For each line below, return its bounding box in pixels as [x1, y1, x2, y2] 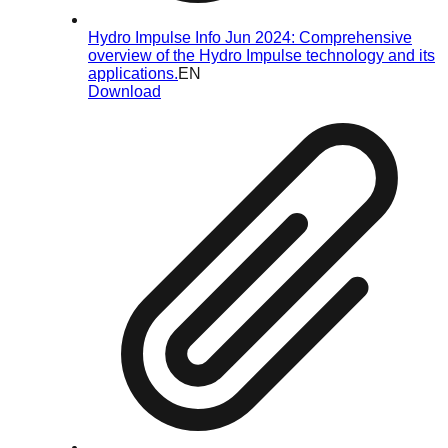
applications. [88, 65, 178, 83]
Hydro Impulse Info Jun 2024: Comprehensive [88, 29, 412, 47]
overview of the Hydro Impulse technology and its [88, 47, 435, 65]
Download [88, 83, 161, 101]
